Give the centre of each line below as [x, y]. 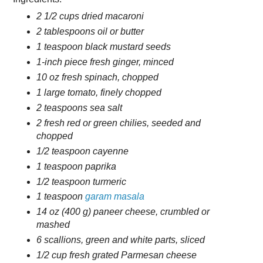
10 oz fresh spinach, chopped [97, 77]
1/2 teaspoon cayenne [82, 151]
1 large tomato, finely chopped [99, 92]
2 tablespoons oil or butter [90, 31]
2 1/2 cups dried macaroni [90, 16]
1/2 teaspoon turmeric [81, 181]
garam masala [114, 197]
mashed [53, 225]
